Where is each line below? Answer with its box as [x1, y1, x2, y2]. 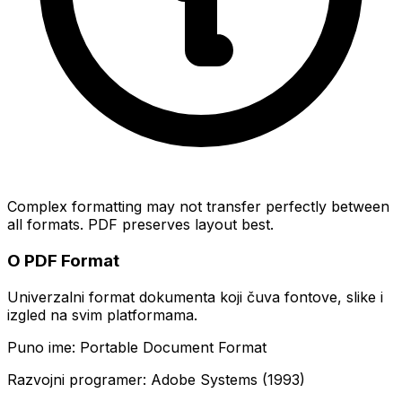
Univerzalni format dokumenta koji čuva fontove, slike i [7, 287, 383, 306]
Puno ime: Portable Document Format [7, 337, 267, 356]
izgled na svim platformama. [7, 305, 197, 324]
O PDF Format [7, 250, 119, 272]
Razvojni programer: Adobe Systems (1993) [7, 370, 305, 389]
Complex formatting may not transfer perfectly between [7, 197, 389, 216]
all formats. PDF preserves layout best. [7, 215, 274, 234]
